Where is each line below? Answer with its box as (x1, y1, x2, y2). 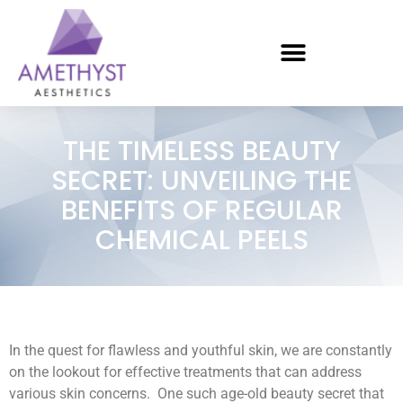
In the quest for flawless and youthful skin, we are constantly (9, 342, 392, 360)
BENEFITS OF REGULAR (60, 192, 343, 230)
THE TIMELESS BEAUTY (62, 132, 341, 171)
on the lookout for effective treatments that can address (9, 363, 362, 381)
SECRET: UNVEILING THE (51, 162, 352, 201)
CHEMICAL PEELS (94, 221, 309, 260)
